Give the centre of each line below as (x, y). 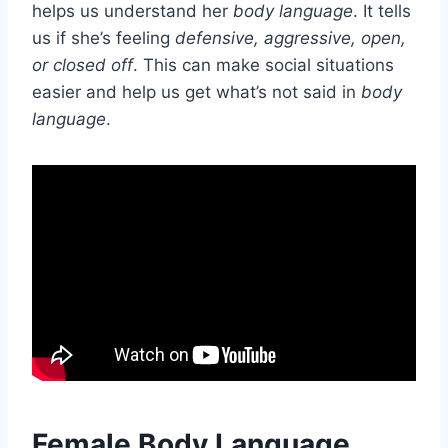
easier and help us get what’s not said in (196, 91)
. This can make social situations (263, 64)
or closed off (82, 64)
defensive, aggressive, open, (290, 37)
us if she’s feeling (103, 37)
